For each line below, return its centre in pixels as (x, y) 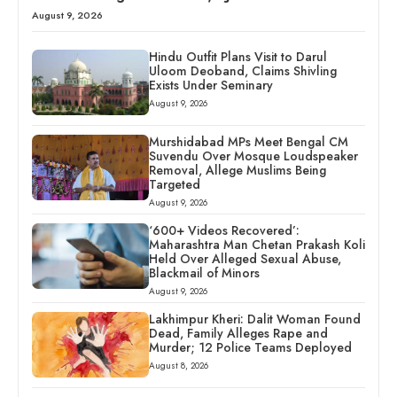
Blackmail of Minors (204, 272)
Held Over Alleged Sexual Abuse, (245, 258)
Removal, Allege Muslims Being (237, 170)
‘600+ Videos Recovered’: (224, 230)
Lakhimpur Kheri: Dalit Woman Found (254, 319)
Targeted (174, 184)
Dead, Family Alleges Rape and (238, 333)
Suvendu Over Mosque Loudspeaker (253, 156)
